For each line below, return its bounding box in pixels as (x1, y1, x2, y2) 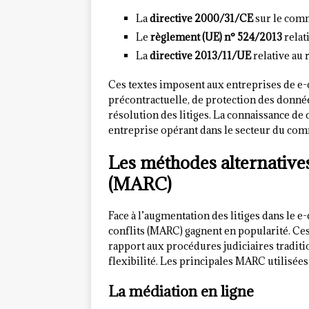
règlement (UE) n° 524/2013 (150, 30, 282, 44)
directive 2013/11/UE (150, 49, 251, 63)
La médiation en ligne (108, 282, 254, 301)
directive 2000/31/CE (150, 12, 253, 26)
